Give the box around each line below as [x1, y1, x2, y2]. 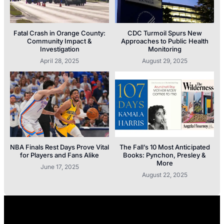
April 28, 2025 [40, 57, 79, 65]
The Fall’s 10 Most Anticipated [119, 142, 210, 151]
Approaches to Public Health [120, 37, 208, 45]
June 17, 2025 [40, 162, 79, 170]
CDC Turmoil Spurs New [127, 29, 202, 37]
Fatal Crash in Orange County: [13, 29, 105, 37]
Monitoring [147, 45, 181, 53]
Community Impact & [27, 37, 92, 45]
